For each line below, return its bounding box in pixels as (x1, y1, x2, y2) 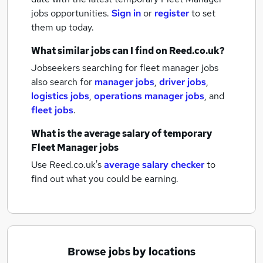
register (154, 7, 189, 19)
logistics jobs (31, 90, 89, 102)
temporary (163, 127, 212, 140)
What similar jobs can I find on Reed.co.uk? (31, 45, 225, 57)
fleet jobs (31, 104, 73, 116)
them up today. (31, 21, 94, 33)
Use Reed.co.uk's (31, 159, 102, 171)
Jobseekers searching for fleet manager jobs (31, 62, 218, 74)
